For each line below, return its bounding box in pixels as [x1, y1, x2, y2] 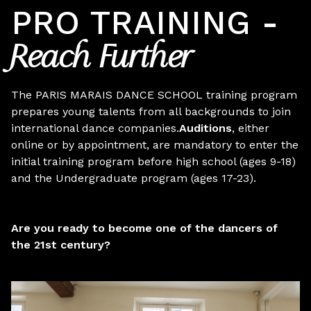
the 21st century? [11, 238, 110, 251]
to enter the [235, 138, 299, 151]
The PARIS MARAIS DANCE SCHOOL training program [11, 88, 297, 101]
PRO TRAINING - [11, 3, 278, 42]
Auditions [179, 121, 232, 135]
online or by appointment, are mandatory [11, 138, 232, 151]
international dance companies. [11, 121, 179, 135]
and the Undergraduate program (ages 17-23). [11, 171, 256, 185]
